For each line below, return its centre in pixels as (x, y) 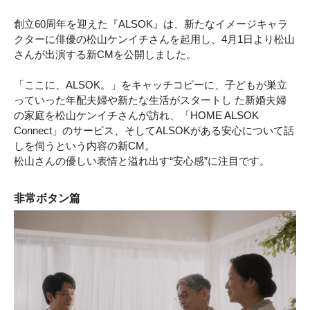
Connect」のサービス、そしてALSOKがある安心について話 (154, 131)
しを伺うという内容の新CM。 (84, 146)
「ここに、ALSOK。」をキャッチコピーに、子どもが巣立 (151, 85)
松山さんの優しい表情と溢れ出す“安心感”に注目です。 (142, 161)
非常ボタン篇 (47, 199)
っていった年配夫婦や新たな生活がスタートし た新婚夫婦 (150, 100)
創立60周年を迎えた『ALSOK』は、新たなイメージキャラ (151, 24)
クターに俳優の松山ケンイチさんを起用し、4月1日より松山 (154, 39)
